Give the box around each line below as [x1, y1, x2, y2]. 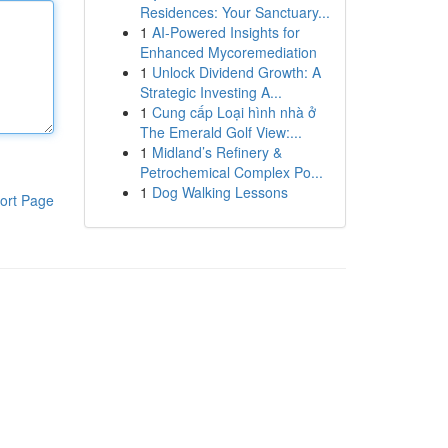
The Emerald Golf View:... [139, 122, 302, 142]
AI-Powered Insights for [151, 22, 300, 42]
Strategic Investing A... [139, 82, 282, 102]
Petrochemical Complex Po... [139, 162, 323, 182]
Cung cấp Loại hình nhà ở [151, 102, 316, 122]
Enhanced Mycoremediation [139, 42, 317, 62]
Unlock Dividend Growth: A [151, 62, 321, 82]
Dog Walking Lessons [151, 182, 288, 202]
